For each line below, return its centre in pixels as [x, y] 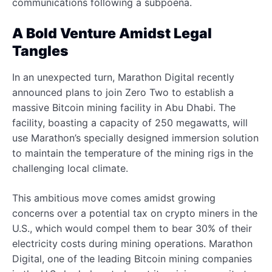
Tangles [40, 51]
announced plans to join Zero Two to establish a [123, 92]
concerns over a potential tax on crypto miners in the [135, 213]
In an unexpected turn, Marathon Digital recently [123, 77]
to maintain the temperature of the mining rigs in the [133, 153]
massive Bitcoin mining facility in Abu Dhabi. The [124, 107]
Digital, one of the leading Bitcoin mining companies [132, 258]
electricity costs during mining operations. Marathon [132, 243]
